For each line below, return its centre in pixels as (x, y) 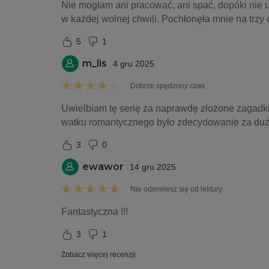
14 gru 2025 (153, 167)
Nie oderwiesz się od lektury (176, 189)
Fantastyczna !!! (95, 212)
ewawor (103, 167)
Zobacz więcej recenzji (98, 255)
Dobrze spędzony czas (168, 86)
